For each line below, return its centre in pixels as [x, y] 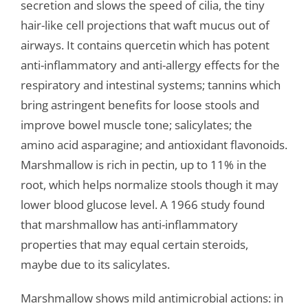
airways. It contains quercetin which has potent [145, 45]
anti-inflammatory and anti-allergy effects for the [150, 65]
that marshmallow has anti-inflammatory [129, 225]
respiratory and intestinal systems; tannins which [150, 85]
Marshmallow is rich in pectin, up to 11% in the [143, 165]
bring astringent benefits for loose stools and [140, 105]
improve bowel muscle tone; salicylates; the [136, 125]
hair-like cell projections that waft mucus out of [145, 25]
